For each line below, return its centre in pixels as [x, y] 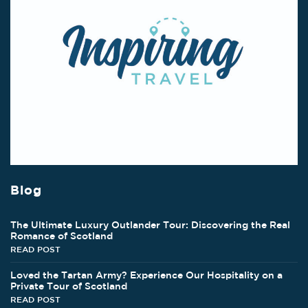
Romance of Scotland [62, 236]
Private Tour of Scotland [69, 286]
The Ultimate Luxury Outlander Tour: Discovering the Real [150, 225]
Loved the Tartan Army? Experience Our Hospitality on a [146, 275]
